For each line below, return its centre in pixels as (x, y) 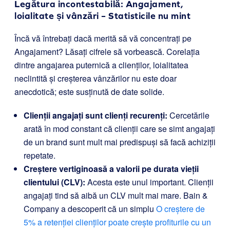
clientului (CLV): (54, 182)
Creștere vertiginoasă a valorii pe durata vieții (111, 169)
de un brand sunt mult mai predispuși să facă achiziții (120, 142)
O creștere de (180, 209)
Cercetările (188, 115)
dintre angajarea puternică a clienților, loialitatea (101, 65)
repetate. (40, 155)
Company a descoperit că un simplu (90, 209)
